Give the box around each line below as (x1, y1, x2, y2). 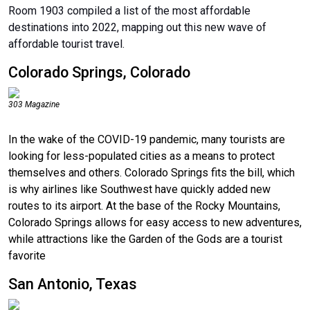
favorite (8, 248, 46, 262)
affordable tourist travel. (8, 37, 125, 51)
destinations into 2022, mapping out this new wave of (8, 20, 266, 34)
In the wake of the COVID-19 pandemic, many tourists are (8, 132, 285, 146)
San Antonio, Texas (8, 275, 137, 293)
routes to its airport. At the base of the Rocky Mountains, (8, 199, 280, 212)
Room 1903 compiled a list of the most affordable (8, 3, 250, 17)
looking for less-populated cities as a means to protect (8, 149, 275, 163)
